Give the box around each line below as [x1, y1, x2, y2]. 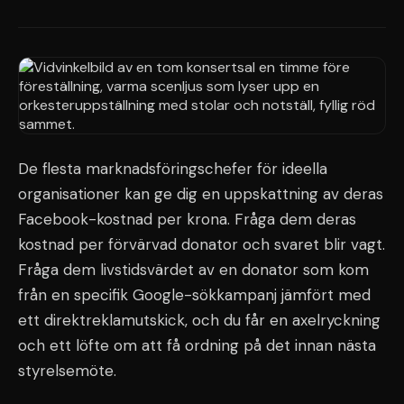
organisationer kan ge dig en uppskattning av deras [18, 184, 383, 204]
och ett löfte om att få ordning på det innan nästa [18, 335, 376, 355]
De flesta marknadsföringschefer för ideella [18, 159, 327, 179]
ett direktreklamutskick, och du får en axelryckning [18, 310, 381, 330]
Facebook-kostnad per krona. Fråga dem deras [18, 209, 356, 229]
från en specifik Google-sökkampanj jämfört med [18, 285, 371, 305]
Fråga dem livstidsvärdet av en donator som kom [18, 260, 369, 280]
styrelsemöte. [18, 361, 116, 381]
